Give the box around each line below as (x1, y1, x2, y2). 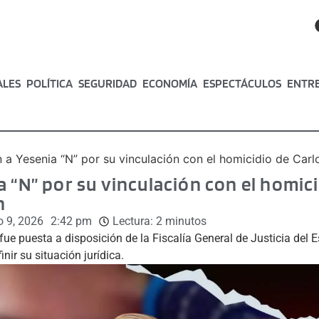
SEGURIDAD (78, 76, 137, 90)
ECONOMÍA (142, 76, 198, 90)
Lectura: (112, 214, 153, 228)
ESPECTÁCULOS (203, 76, 282, 90)
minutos (164, 214, 206, 228)
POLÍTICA (26, 76, 73, 90)
